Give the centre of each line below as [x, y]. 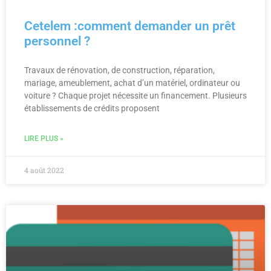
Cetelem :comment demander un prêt [130, 26]
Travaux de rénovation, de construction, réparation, [119, 70]
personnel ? [57, 41]
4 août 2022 [44, 170]
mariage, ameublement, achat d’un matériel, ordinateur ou [132, 83]
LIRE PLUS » [44, 138]
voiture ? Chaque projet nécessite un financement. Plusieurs [135, 95]
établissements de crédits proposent [92, 108]
